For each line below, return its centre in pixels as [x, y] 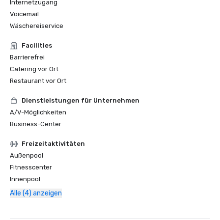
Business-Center [36, 124]
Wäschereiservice [37, 26]
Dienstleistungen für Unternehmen [81, 100]
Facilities [37, 45]
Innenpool [25, 179]
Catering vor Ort [34, 69]
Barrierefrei [27, 57]
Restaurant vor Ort [38, 81]
